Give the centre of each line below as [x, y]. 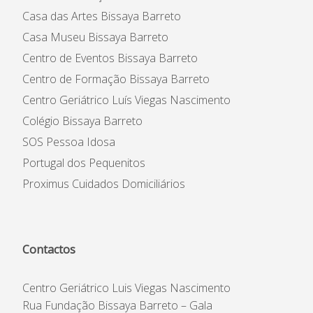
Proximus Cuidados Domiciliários [104, 184]
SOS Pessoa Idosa [69, 142]
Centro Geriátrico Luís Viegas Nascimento [126, 100]
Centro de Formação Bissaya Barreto [116, 79]
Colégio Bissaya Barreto [82, 121]
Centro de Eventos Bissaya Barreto [110, 58]
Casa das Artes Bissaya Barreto [102, 16]
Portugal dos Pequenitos [84, 163]
